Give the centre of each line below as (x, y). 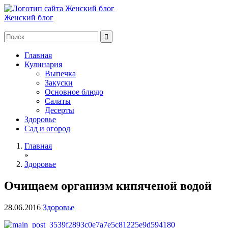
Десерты (60, 110)
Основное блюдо (74, 92)
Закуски (59, 83)
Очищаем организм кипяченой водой (108, 186)
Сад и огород (47, 129)
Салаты (58, 101)
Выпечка (60, 74)
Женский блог (29, 18)
